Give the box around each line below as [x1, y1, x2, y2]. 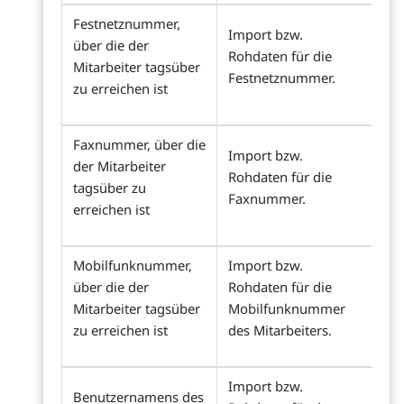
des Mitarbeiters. [228, 321, 332, 340]
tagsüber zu [73, 179, 146, 197]
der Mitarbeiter [73, 157, 166, 176]
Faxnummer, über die [73, 135, 206, 154]
